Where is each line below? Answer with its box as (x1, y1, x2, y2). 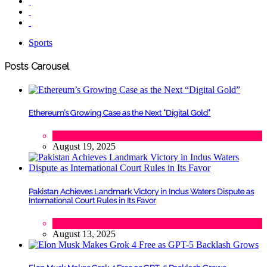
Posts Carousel (5, 60, 69, 72)
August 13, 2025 (52, 228, 116, 239)
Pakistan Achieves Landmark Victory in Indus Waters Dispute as (29, 187, 254, 196)
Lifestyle (52, 218, 85, 228)
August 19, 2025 (52, 141, 116, 152)
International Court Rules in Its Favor (29, 195, 156, 205)
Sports (29, 37, 52, 48)
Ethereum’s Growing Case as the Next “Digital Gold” (29, 108, 210, 118)
